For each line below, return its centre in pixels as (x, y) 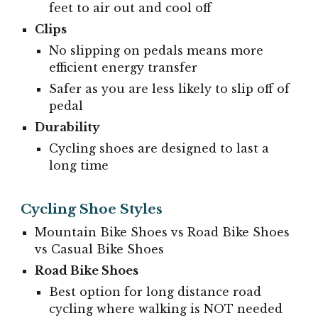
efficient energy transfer (124, 67)
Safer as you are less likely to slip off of (170, 88)
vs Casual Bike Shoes (100, 250)
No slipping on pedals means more (157, 50)
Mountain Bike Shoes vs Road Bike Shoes (163, 232)
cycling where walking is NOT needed (166, 309)
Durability (68, 127)
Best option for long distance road (155, 292)
